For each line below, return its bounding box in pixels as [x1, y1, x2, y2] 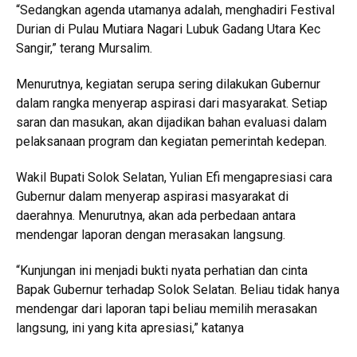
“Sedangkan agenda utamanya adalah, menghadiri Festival [16, 2, 335, 18]
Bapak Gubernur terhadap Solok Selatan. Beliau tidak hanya [16, 282, 339, 298]
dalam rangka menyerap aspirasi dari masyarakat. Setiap [16, 96, 328, 112]
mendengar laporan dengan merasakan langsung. [16, 227, 285, 243]
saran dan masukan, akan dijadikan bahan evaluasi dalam [16, 115, 327, 131]
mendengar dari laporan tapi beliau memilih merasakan [16, 301, 317, 317]
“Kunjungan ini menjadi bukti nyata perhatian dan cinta [16, 263, 308, 279]
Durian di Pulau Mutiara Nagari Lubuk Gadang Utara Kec [16, 22, 320, 37]
